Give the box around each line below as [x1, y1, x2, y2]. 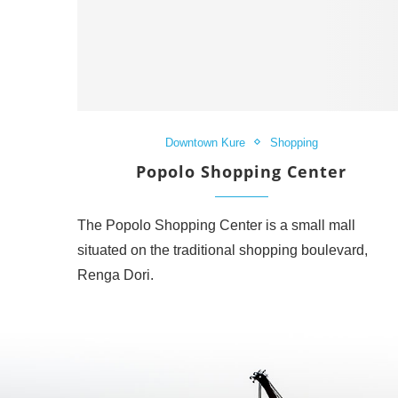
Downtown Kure [164, 135, 245, 149]
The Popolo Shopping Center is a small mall [77, 217, 355, 233]
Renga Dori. [77, 267, 154, 283]
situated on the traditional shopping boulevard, [77, 242, 368, 258]
